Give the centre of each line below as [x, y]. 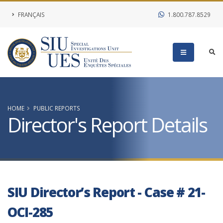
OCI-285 [30, 212]
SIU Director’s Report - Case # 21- [106, 192]
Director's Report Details [107, 125]
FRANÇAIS [31, 14]
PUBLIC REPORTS [57, 108]
